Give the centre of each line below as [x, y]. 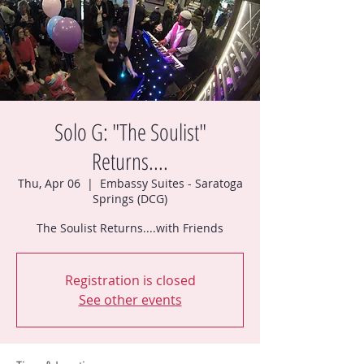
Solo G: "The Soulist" [130, 132]
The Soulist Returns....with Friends [130, 228]
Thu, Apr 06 [49, 183]
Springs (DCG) [130, 199]
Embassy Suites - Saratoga [171, 183]
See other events [130, 300]
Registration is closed [130, 280]
